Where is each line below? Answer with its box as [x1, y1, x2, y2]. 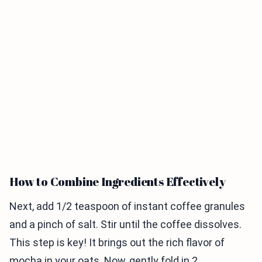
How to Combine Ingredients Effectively [9, 174, 226, 190]
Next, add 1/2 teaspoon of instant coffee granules [9, 200, 245, 213]
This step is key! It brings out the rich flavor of [9, 236, 225, 249]
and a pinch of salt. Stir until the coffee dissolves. [9, 218, 242, 231]
